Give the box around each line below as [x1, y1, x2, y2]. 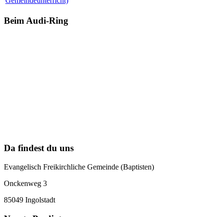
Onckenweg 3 [4, 179, 47, 188]
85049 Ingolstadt [4, 196, 55, 204]
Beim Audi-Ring [4, 15, 68, 26]
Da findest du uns [4, 143, 74, 154]
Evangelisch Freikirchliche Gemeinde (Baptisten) [4, 163, 154, 171]
